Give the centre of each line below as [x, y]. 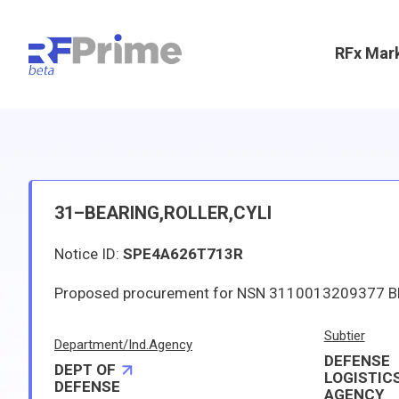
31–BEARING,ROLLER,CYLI [163, 213]
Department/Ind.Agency [123, 344]
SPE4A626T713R [183, 254]
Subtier [344, 336]
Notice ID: [89, 254]
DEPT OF [85, 369]
